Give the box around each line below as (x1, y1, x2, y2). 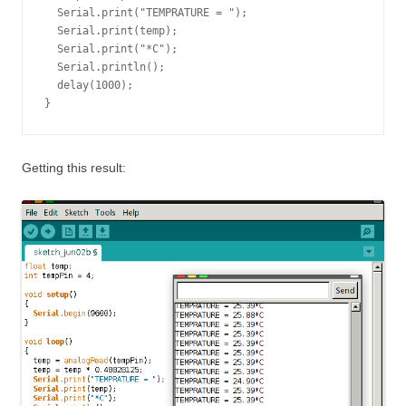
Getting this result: (22, 159, 126, 175)
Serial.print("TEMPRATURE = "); (44, 5, 247, 19)
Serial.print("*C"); (44, 42, 178, 55)
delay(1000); (44, 78, 133, 92)
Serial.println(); (44, 60, 165, 73)
